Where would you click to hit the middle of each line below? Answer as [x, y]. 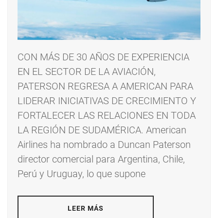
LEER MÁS [86, 209]
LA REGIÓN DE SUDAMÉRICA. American [102, 130]
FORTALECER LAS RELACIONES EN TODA [107, 116]
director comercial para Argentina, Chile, [101, 159]
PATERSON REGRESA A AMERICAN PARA [105, 86]
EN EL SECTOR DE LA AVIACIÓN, [87, 72]
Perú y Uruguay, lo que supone [82, 174]
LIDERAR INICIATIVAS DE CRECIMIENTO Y [107, 101]
